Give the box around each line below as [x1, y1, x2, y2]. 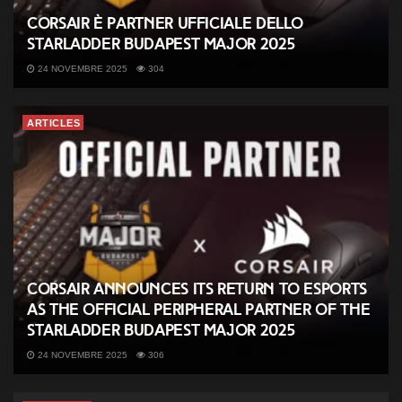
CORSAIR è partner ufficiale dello [27, 13, 304, 34]
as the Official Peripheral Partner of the [27, 300, 371, 320]
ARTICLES [27, 118, 80, 129]
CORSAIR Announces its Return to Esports [27, 279, 367, 300]
